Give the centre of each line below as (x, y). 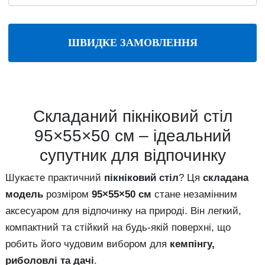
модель (24, 194)
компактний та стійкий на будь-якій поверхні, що (118, 227)
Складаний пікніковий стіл (132, 116)
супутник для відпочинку (132, 155)
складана (226, 178)
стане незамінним (194, 194)
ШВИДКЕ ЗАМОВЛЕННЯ (132, 43)
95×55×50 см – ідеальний (132, 136)
